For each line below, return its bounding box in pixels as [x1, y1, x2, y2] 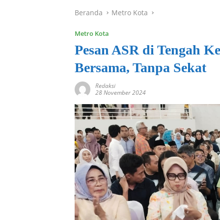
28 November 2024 [95, 88, 146, 97]
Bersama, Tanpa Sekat [75, 59, 206, 75]
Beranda [75, 7, 103, 17]
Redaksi [95, 81, 115, 90]
